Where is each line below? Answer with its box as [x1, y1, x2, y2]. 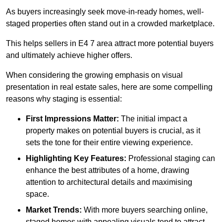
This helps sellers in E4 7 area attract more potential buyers [6, 39, 214, 48]
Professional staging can [126, 154, 215, 163]
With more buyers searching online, [82, 206, 208, 215]
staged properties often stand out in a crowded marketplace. [6, 19, 215, 28]
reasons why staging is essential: [6, 95, 122, 104]
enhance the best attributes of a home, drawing [26, 166, 189, 175]
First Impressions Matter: [26, 114, 119, 123]
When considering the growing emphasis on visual [6, 71, 183, 80]
